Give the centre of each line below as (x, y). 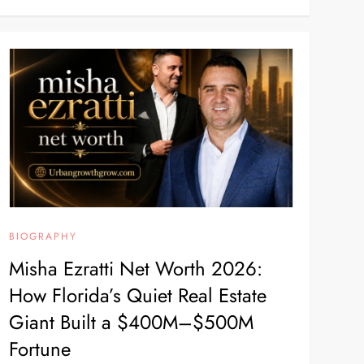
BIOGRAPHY (43, 236)
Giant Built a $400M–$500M (131, 322)
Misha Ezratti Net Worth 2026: (135, 268)
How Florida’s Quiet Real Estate (137, 295)
